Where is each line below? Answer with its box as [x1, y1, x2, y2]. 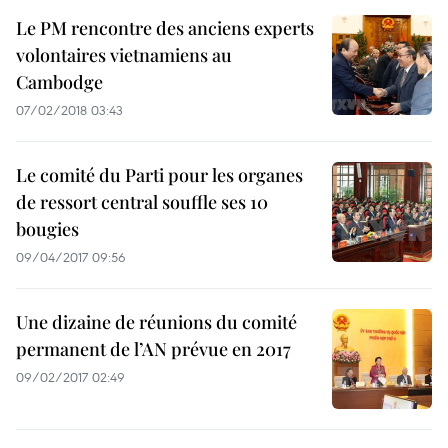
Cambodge [16, 70, 103, 94]
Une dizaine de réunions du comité [16, 310, 297, 334]
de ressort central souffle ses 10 [16, 190, 268, 214]
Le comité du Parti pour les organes [16, 163, 303, 187]
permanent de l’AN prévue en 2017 [16, 337, 291, 361]
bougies [16, 217, 79, 241]
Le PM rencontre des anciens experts [16, 16, 314, 40]
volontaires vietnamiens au [16, 43, 232, 67]
